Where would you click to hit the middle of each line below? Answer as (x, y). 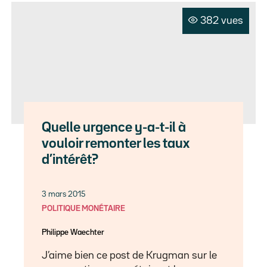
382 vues (222, 21)
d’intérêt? (70, 160)
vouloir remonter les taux (116, 144)
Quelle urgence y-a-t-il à (114, 128)
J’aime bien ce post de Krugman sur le (130, 255)
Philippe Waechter (73, 232)
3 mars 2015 (64, 194)
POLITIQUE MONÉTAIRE (84, 208)
